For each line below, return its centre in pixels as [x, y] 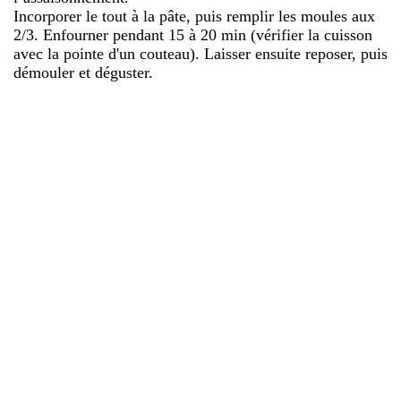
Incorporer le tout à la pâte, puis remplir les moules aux [194, 16]
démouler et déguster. [83, 72]
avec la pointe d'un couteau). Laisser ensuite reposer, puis [200, 53]
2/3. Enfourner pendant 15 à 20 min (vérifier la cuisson [193, 34]
